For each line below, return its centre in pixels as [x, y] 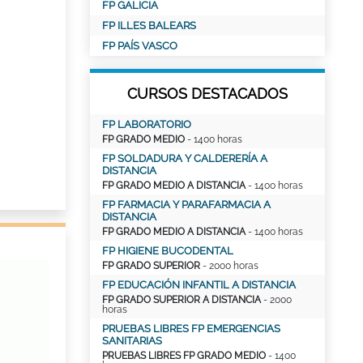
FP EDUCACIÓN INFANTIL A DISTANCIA [199, 285]
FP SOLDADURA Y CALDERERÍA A [185, 158]
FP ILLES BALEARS [149, 26]
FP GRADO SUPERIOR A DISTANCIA [181, 300]
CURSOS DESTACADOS [207, 94]
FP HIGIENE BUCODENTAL [168, 251]
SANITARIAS [132, 341]
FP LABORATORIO [147, 124]
